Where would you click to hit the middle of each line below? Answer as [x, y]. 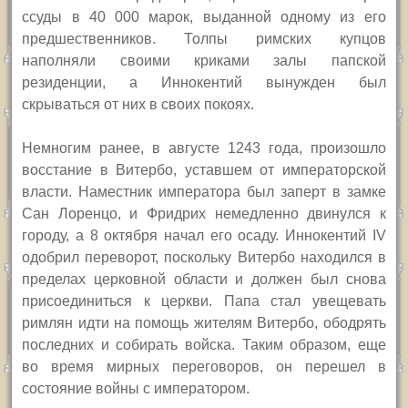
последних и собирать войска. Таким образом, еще [204, 345]
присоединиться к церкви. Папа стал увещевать [204, 301]
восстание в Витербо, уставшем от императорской [204, 170]
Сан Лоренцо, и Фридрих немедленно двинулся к [204, 214]
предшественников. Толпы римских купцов [204, 39]
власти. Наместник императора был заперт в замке [204, 192]
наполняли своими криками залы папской [204, 61]
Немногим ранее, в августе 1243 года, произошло [204, 148]
